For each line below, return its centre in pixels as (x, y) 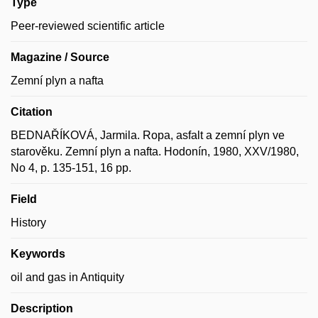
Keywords (38, 254)
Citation (32, 112)
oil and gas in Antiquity (67, 277)
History (28, 223)
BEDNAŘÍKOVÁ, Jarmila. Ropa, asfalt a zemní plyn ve (148, 135)
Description (42, 308)
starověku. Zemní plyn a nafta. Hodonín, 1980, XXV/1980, (155, 152)
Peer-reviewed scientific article (88, 26)
